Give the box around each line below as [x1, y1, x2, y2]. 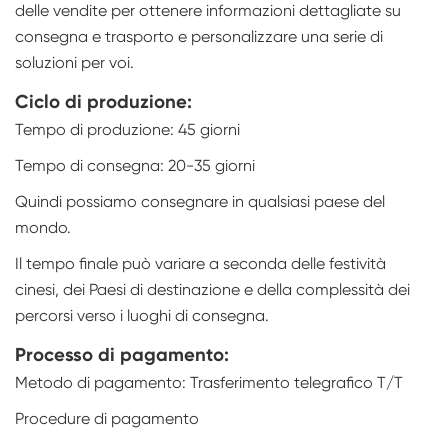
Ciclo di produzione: [15, 90, 192, 114]
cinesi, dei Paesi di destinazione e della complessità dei [15, 280, 410, 300]
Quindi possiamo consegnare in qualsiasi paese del [15, 192, 385, 212]
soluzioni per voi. [15, 53, 134, 73]
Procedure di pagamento [15, 409, 199, 429]
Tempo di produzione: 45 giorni [15, 120, 240, 140]
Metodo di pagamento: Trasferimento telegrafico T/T [15, 373, 403, 393]
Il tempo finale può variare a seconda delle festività [15, 254, 386, 274]
